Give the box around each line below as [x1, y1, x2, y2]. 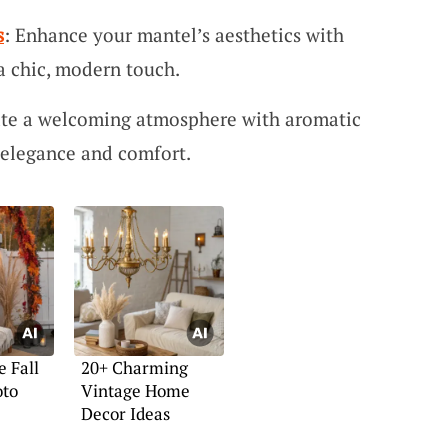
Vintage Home [80, 379, 190, 402]
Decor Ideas [80, 402, 170, 425]
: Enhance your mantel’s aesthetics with [3, 22, 344, 48]
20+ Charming [80, 356, 188, 379]
